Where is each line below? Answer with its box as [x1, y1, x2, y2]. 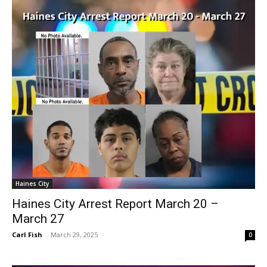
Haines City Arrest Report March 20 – [12, 197, 219, 212]
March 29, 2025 [51, 230, 98, 240]
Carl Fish [12, 230, 42, 240]
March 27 [12, 212, 64, 226]
